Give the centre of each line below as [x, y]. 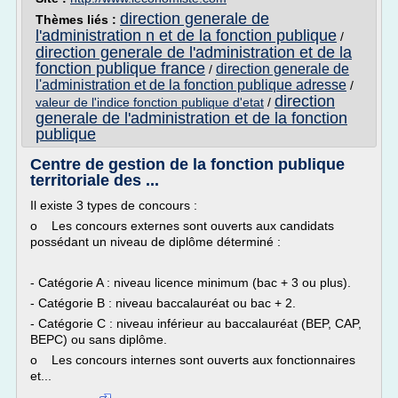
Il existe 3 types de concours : [114, 205]
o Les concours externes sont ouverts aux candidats [182, 226]
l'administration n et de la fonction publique [186, 36]
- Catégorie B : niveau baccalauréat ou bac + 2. [163, 303]
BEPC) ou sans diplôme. [99, 339]
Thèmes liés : [78, 20]
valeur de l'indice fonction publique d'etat [150, 102]
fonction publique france [120, 68]
